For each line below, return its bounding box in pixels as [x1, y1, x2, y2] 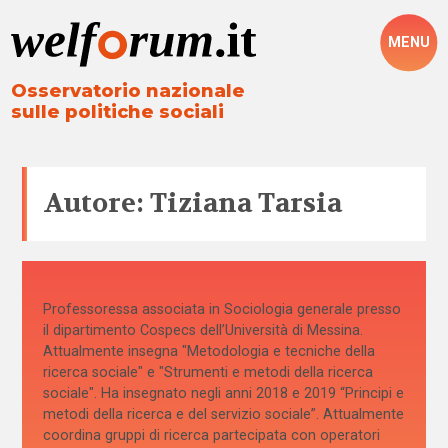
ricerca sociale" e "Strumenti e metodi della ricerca [42, 364, 373, 381]
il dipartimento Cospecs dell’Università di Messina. [42, 322, 363, 339]
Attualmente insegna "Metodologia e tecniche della [42, 343, 375, 360]
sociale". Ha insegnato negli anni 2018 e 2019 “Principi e [42, 385, 404, 402]
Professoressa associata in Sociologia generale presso [42, 301, 401, 318]
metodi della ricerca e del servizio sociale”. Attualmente [42, 406, 404, 423]
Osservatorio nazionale [11, 80, 246, 103]
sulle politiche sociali [11, 101, 225, 124]
